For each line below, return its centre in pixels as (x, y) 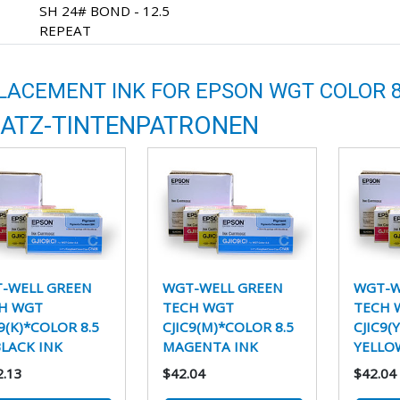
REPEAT (65, 30)
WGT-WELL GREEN (222, 288)
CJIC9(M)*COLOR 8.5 (228, 327)
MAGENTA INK (210, 347)
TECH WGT (198, 308)
